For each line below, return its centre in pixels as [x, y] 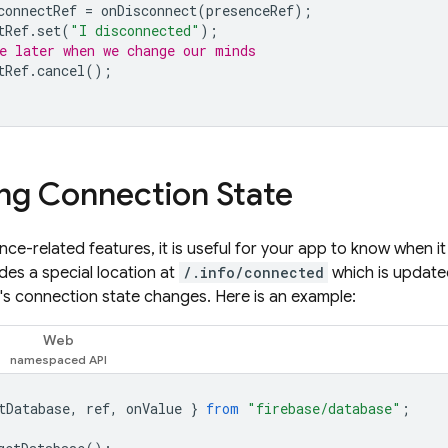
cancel [61, 70]
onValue [154, 408]
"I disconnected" [135, 30]
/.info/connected [253, 272]
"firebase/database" [324, 408]
